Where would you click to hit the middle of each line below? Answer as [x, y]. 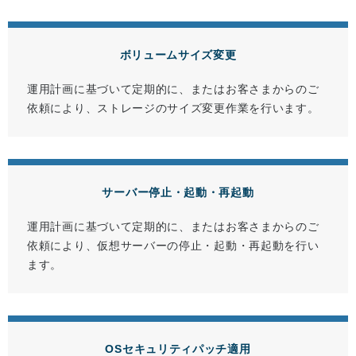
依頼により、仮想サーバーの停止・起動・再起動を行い [173, 246]
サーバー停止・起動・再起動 [178, 193]
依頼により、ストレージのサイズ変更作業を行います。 [173, 108]
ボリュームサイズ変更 [178, 55]
